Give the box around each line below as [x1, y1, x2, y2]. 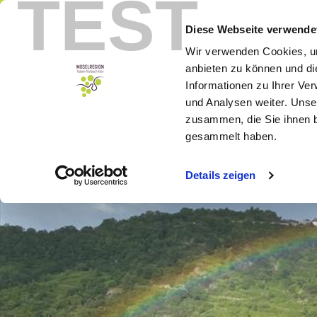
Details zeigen [185, 169, 256, 182]
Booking [37, 11, 85, 25]
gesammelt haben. [185, 130, 277, 143]
